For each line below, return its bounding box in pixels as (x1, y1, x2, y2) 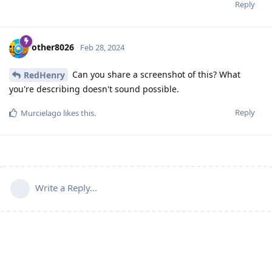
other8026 (32, 41, 74, 53)
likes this (61, 107, 94, 119)
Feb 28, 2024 (80, 42, 124, 53)
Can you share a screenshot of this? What (70, 68, 240, 80)
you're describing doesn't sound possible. (9, 83, 179, 95)
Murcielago (21, 107, 61, 119)
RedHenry (24, 69, 65, 81)
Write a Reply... (35, 182, 97, 194)
